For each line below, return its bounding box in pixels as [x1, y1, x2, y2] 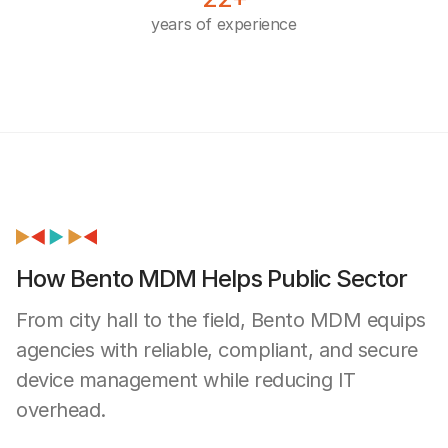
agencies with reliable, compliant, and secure [16, 337, 418, 362]
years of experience [151, 13, 297, 34]
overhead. [16, 397, 106, 422]
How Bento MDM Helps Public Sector [16, 263, 407, 293]
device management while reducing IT [16, 367, 356, 392]
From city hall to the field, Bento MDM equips [16, 307, 426, 332]
